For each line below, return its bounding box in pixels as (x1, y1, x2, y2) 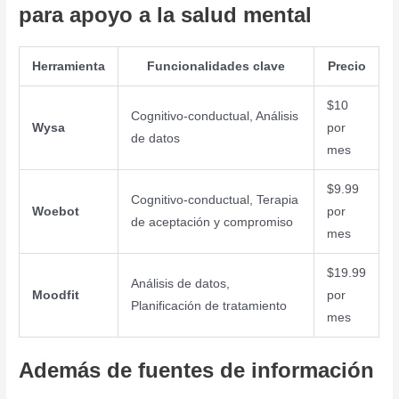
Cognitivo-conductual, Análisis (130, 110, 298, 123)
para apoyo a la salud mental (19, 3, 313, 27)
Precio (327, 60, 366, 73)
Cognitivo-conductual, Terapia (130, 193, 298, 207)
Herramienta (32, 60, 106, 73)
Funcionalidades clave (147, 60, 286, 73)
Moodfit (31, 289, 79, 302)
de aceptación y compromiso (130, 216, 293, 229)
